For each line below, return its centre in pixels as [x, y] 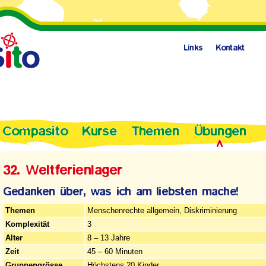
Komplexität [27, 224]
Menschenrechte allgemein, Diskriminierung [162, 210]
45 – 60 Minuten [115, 251]
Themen [20, 210]
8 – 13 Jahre [109, 238]
